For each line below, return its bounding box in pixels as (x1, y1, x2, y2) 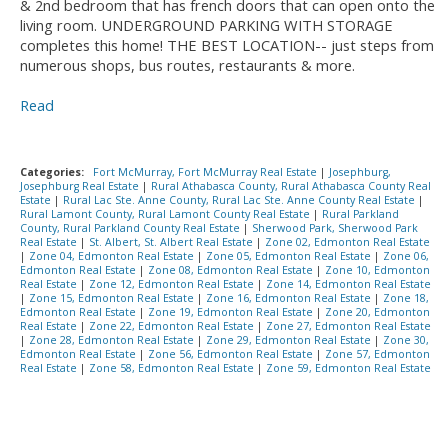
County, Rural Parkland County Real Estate (20, 221, 243, 236)
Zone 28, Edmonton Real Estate (29, 333, 197, 348)
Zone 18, (383, 291, 429, 306)
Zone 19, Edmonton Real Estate (148, 305, 316, 320)
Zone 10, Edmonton (325, 263, 430, 278)
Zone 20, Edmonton (325, 305, 430, 320)
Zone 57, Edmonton (325, 347, 430, 362)
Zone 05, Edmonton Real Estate (206, 249, 374, 264)
